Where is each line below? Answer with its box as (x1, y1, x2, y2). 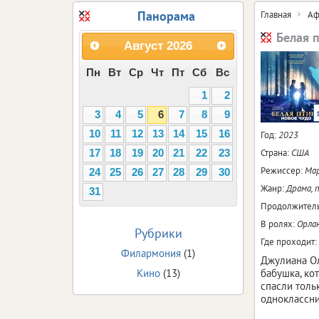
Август (124, 39, 163, 53)
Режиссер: (261, 164, 305, 177)
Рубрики (134, 224, 182, 241)
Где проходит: (261, 235, 317, 248)
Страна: (261, 146, 291, 159)
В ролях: (261, 217, 297, 230)
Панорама (137, 7, 195, 24)
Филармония (121, 246, 181, 260)
